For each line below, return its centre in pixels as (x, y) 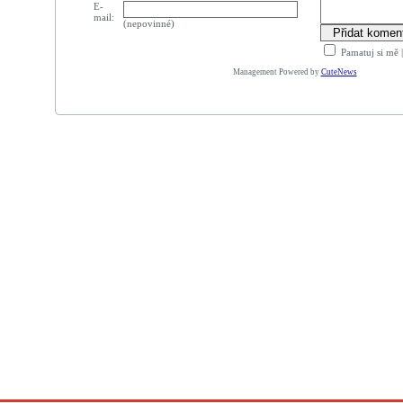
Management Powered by (277, 72)
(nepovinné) (148, 23)
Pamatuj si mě (368, 52)
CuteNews (339, 72)
